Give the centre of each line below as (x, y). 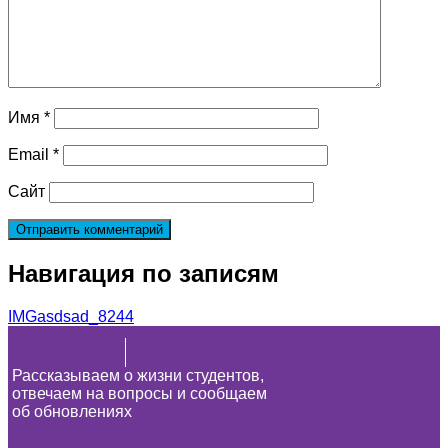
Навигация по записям (143, 274)
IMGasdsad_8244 (71, 316)
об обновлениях (72, 411)
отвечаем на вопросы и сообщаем (140, 393)
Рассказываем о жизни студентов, (138, 375)
